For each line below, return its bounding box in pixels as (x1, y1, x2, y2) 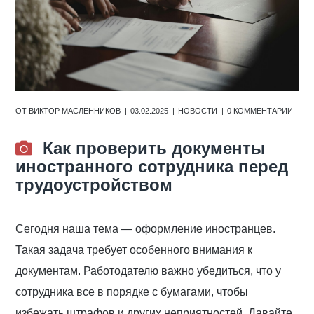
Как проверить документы (43, 139, 266, 158)
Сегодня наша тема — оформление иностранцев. (15, 223, 276, 235)
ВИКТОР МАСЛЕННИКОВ (29, 107, 121, 116)
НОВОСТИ (178, 107, 218, 116)
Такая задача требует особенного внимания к (15, 244, 253, 257)
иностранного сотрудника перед (15, 157, 289, 177)
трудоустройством (15, 175, 173, 195)
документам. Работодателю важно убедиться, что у (15, 265, 282, 278)
